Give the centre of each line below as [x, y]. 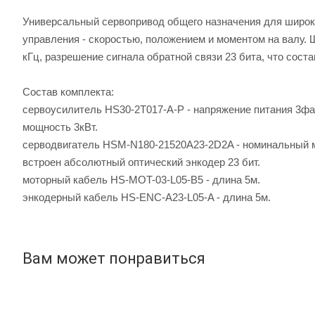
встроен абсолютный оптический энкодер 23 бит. [141, 162]
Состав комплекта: [68, 91]
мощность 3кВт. [60, 127]
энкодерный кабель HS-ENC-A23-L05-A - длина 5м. [147, 197]
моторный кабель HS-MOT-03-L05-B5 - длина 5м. [141, 179]
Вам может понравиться [114, 258]
